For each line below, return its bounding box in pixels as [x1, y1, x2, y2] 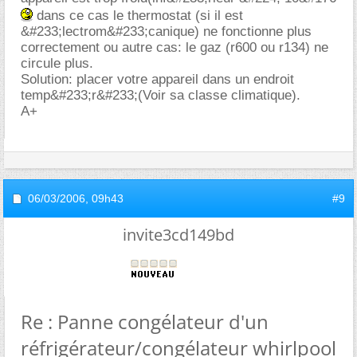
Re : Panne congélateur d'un [21, 308, 269, 335]
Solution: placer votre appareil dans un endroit [21, 71, 294, 87]
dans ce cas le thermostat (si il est [33, 7, 243, 23]
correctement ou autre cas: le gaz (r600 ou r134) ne [21, 39, 328, 55]
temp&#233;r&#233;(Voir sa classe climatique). [21, 87, 300, 103]
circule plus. [21, 55, 93, 71]
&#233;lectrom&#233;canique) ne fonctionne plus [21, 23, 312, 39]
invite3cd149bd [123, 223, 234, 245]
